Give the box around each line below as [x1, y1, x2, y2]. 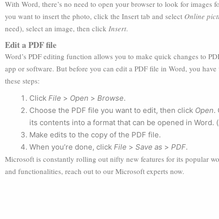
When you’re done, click [29, 142, 114, 152]
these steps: [5, 76, 40, 86]
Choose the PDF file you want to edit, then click [29, 106, 195, 115]
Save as [135, 142, 162, 152]
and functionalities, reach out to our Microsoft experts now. [5, 166, 184, 176]
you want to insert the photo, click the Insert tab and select [5, 11, 184, 21]
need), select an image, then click [5, 23, 109, 33]
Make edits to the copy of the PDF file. [29, 130, 161, 139]
